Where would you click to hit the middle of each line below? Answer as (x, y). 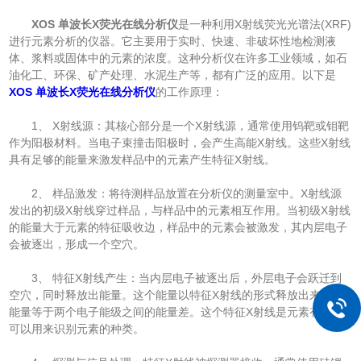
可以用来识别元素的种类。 (77, 328)
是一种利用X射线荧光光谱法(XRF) (265, 24)
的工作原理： (190, 91)
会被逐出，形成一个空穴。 (77, 244)
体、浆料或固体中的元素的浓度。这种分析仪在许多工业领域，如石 (178, 58)
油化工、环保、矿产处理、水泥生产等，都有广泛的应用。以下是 (173, 75)
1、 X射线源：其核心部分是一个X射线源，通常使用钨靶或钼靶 (179, 125)
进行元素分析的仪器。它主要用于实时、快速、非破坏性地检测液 (173, 41)
